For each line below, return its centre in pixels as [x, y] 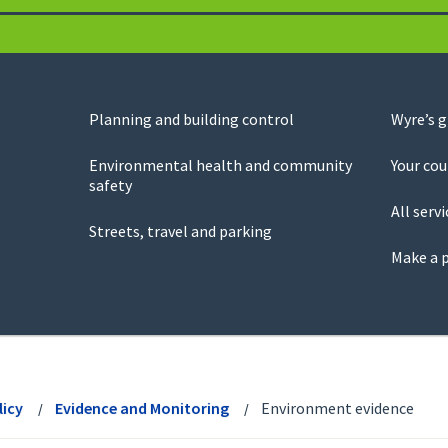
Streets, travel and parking [181, 231]
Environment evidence [337, 408]
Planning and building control [192, 119]
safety [111, 185]
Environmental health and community [221, 165]
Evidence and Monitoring [142, 408]
